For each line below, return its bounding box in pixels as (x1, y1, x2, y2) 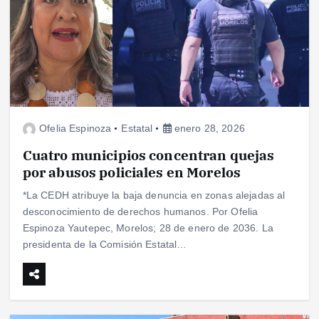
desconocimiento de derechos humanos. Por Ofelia (22, 206, 258, 218)
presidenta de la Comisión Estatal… (22, 239, 187, 251)
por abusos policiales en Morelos (22, 163, 241, 182)
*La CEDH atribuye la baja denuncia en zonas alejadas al (22, 189, 286, 202)
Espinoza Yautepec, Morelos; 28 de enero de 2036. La (22, 222, 273, 234)
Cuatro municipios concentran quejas (22, 146, 275, 164)
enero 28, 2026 (171, 122, 245, 135)
